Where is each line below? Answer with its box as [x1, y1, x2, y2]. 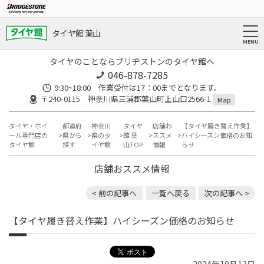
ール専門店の [9, 130, 48, 140]
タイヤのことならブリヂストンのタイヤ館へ [49, 55, 214, 67]
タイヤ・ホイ [9, 121, 48, 131]
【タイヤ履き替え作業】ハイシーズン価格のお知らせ [9, 213, 235, 228]
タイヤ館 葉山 [52, 27, 101, 39]
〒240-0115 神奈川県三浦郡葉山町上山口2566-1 [41, 93, 213, 104]
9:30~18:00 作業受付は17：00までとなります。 [54, 82, 222, 93]
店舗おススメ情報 [94, 161, 170, 176]
